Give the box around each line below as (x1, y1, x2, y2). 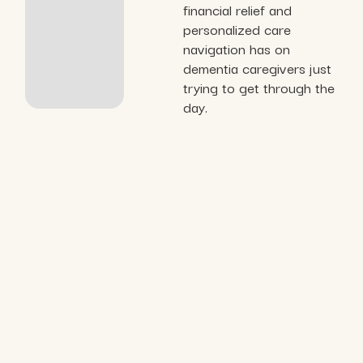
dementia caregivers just (182, 57, 331, 79)
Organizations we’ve (104, 296, 259, 322)
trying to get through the (182, 76, 335, 99)
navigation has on (182, 37, 290, 60)
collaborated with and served (70, 323, 293, 350)
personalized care (182, 18, 291, 41)
